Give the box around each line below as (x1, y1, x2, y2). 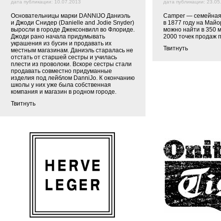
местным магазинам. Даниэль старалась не (11, 47, 133, 54)
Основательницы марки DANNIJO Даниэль (11, 12, 130, 19)
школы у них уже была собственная (11, 81, 111, 88)
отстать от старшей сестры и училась (11, 54, 117, 61)
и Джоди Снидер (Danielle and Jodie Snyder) (11, 19, 134, 26)
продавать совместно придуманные (11, 68, 112, 74)
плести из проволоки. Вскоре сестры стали (11, 61, 132, 68)
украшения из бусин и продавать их (11, 40, 111, 47)
